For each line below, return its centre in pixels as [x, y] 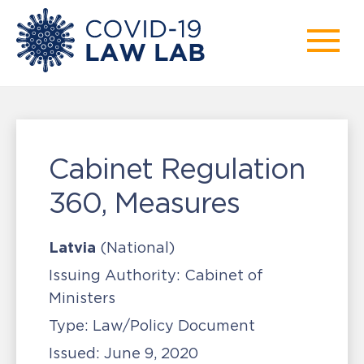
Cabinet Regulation [177, 169]
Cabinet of [222, 275]
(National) [137, 248]
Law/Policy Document [172, 326]
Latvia [72, 247]
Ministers [82, 298]
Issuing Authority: [115, 275]
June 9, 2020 [151, 353]
